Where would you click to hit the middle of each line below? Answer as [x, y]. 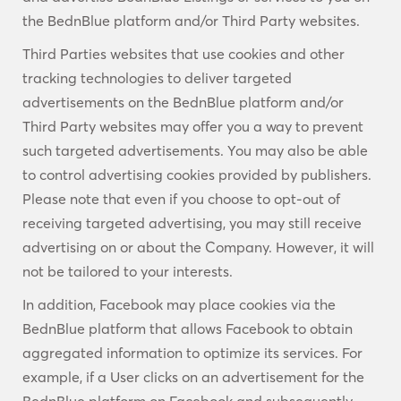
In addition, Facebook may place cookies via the [179, 304]
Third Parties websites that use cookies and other [183, 54]
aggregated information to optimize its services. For [192, 353]
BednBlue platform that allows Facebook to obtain [188, 328]
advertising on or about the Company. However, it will [198, 247]
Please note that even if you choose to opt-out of [181, 199]
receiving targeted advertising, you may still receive [192, 223]
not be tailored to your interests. [128, 271]
